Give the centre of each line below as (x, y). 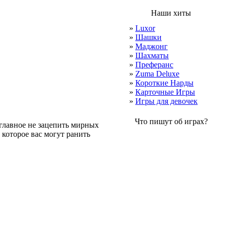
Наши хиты (171, 13)
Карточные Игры (165, 92)
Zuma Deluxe (157, 74)
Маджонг (152, 46)
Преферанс (154, 65)
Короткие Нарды (164, 83)
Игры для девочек (166, 101)
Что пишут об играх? (171, 121)
